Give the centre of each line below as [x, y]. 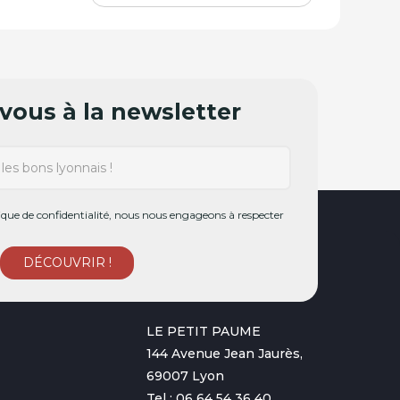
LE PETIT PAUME [204, 331]
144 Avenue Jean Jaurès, [225, 354]
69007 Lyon [186, 376]
